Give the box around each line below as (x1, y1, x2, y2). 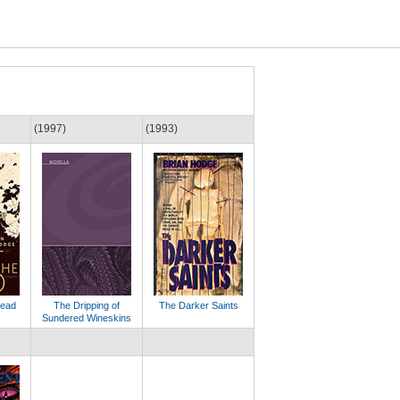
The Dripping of (54, 300, 120, 311)
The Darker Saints (158, 300, 238, 311)
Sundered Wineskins (42, 312, 131, 323)
